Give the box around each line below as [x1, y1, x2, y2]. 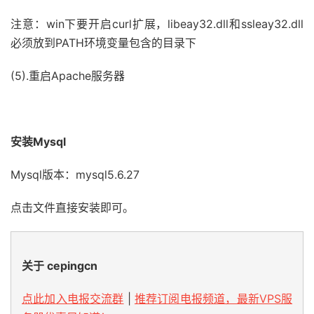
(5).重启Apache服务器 [11, 69, 125, 83]
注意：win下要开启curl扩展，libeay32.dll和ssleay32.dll [11, 17, 303, 31]
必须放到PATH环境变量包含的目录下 [11, 36, 196, 50]
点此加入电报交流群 [22, 292, 124, 306]
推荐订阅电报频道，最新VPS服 [134, 292, 293, 306]
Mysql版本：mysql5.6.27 [11, 168, 139, 182]
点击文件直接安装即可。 [11, 200, 134, 214]
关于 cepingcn [22, 259, 97, 273]
